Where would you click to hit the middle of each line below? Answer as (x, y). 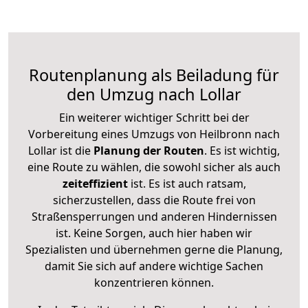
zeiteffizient (95, 183)
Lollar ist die (59, 150)
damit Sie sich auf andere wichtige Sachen (154, 266)
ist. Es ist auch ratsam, (187, 183)
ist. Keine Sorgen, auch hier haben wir (154, 233)
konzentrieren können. (154, 282)
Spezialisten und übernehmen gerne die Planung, (154, 249)
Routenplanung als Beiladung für (154, 75)
